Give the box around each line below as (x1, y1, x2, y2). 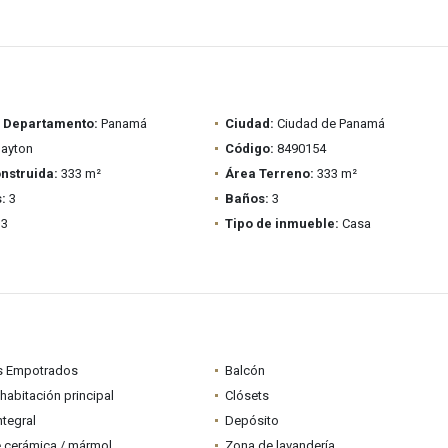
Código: (224, 141, 274, 156)
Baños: (224, 191, 269, 206)
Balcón (224, 363, 265, 378)
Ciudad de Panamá (273, 116, 385, 131)
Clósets (224, 388, 269, 403)
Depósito (224, 413, 279, 428)
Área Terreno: (224, 166, 314, 181)
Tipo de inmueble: (224, 216, 339, 231)
